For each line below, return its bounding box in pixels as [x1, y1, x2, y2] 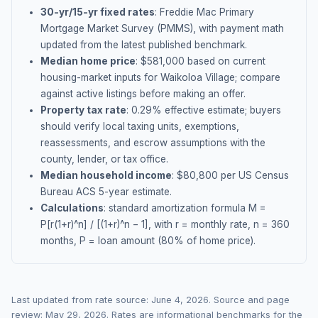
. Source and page [209, 295, 290, 305]
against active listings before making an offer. [40, 88, 246, 99]
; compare [235, 72, 280, 83]
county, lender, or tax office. [40, 153, 168, 165]
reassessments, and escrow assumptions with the [40, 137, 265, 148]
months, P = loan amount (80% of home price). [40, 235, 256, 246]
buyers [250, 104, 281, 116]
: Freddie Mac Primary [155, 6, 254, 18]
